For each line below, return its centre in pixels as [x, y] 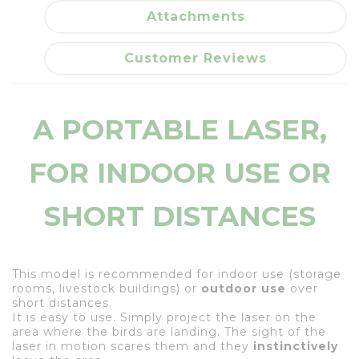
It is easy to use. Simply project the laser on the [164, 317]
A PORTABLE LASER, [179, 129]
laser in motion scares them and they [133, 346]
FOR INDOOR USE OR [179, 173]
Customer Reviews [196, 58]
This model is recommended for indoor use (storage [177, 274]
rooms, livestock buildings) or [107, 288]
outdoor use [244, 288]
